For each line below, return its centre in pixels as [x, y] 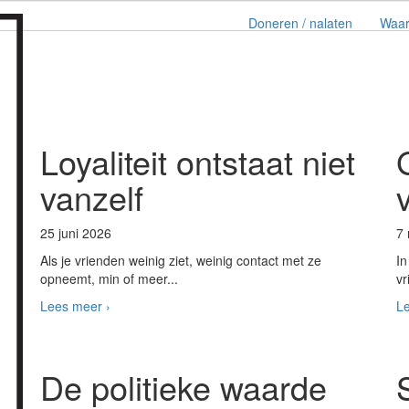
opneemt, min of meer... [109, 278]
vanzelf [92, 197]
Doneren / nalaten [300, 23]
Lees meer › [75, 306]
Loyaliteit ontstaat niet [198, 161]
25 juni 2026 [76, 233]
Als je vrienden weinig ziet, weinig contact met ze [181, 260]
